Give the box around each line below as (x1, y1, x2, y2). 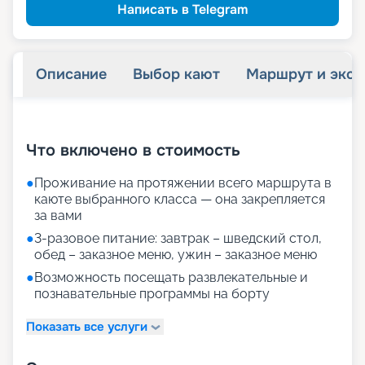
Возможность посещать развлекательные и (34, 270, 308, 286)
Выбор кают (133, 65, 220, 84)
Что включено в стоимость (26, 140, 240, 161)
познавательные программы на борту (34, 286, 270, 302)
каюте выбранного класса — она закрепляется (34, 191, 325, 208)
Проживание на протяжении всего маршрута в (34, 175, 332, 191)
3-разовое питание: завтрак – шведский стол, (34, 231, 322, 247)
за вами (34, 208, 82, 224)
